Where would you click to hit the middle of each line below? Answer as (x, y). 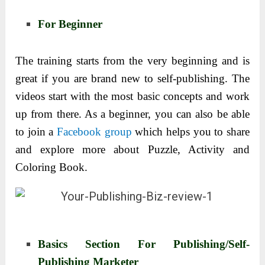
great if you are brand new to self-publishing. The (132, 78)
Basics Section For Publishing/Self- (144, 244)
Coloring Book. (52, 167)
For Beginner (70, 24)
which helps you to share (190, 131)
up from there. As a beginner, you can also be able (132, 114)
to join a (36, 131)
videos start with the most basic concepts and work (132, 96)
